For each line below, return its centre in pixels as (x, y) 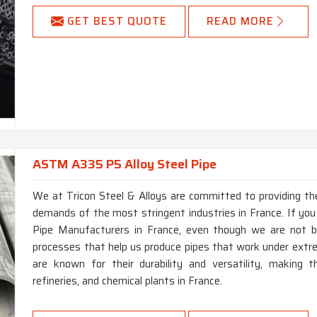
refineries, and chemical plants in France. (128, 281)
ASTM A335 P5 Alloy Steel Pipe (125, 164)
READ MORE (241, 22)
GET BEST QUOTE (117, 22)
